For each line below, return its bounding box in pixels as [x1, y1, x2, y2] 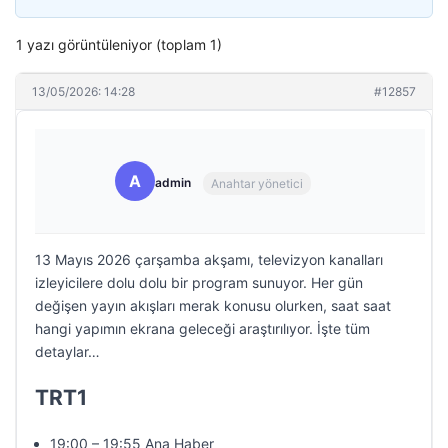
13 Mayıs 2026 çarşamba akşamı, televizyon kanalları [35, 251, 383, 268]
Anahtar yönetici [211, 175, 303, 191]
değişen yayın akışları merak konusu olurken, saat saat [35, 297, 391, 314]
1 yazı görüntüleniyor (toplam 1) [16, 36, 222, 53]
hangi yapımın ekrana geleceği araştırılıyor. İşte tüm [35, 320, 370, 337]
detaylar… [35, 343, 100, 360]
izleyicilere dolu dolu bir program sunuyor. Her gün [35, 274, 363, 291]
